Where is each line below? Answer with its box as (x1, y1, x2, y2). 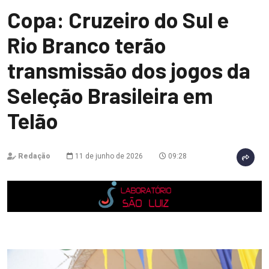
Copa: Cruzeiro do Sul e (7, 7, 229, 32)
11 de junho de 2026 (73, 152, 143, 160)
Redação (18, 152, 50, 160)
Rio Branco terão (7, 32, 166, 58)
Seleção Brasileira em (7, 82, 213, 108)
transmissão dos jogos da (7, 57, 250, 83)
